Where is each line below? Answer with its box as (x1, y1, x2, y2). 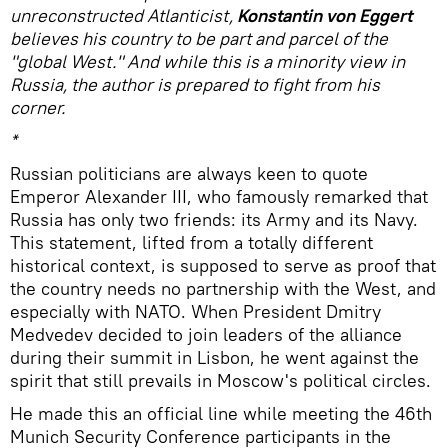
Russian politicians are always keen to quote (10, 162, 368, 185)
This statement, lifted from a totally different (10, 231, 373, 254)
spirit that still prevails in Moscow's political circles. (10, 369, 431, 392)
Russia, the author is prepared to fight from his (10, 73, 380, 96)
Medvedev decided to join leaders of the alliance (10, 323, 402, 346)
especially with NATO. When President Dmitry (10, 300, 381, 323)
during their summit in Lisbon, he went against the (10, 346, 419, 369)
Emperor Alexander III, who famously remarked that (10, 185, 428, 208)
